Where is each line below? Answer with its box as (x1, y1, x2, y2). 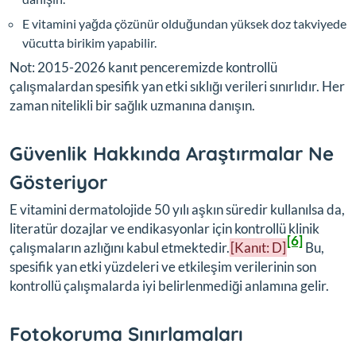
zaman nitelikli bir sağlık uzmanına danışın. (10, 96, 255, 114)
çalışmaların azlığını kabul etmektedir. (10, 238, 230, 256)
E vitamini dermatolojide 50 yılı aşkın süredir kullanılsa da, (10, 200, 345, 218)
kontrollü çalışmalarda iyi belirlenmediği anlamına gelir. (10, 277, 329, 294)
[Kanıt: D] (230, 238, 286, 256)
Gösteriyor (10, 169, 107, 194)
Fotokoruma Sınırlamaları (10, 321, 243, 346)
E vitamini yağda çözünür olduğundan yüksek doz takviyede (22, 15, 346, 31)
